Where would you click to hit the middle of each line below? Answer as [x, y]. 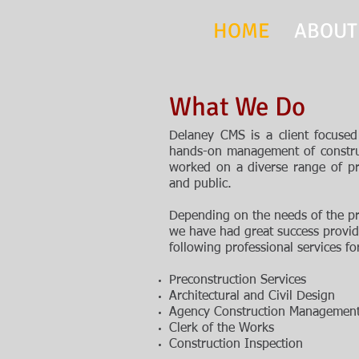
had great [248, 232]
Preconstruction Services [238, 280]
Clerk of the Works [222, 329]
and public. [202, 184]
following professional [233, 248]
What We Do [237, 107]
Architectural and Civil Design [254, 296]
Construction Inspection [236, 345]
